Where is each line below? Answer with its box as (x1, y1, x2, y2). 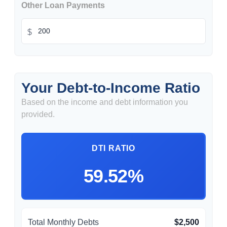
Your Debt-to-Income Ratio (21, 80, 200, 96)
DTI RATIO (91, 143, 136, 153)
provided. (21, 109, 55, 119)
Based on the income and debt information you (21, 97, 188, 106)
